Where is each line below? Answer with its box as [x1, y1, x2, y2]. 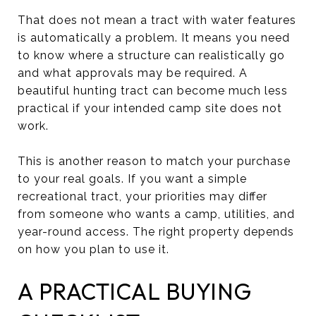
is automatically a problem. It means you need [18, 30, 290, 44]
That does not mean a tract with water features [18, 13, 296, 27]
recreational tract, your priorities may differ [18, 189, 267, 203]
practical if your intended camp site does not [18, 101, 282, 115]
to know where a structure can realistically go [18, 48, 285, 62]
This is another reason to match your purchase [18, 154, 291, 168]
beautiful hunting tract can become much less [18, 83, 288, 97]
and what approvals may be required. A [18, 66, 248, 80]
